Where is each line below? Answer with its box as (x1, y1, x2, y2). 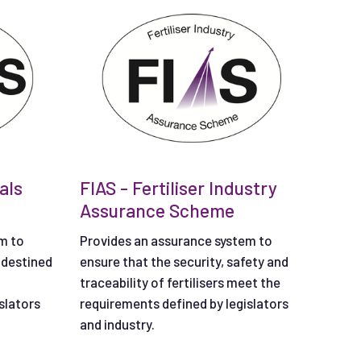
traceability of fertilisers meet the (79, 273, 280, 290)
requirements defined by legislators (79, 294, 288, 311)
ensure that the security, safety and (79, 252, 288, 269)
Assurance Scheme (79, 198, 234, 222)
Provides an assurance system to (79, 231, 272, 248)
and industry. (79, 315, 155, 332)
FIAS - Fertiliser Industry (79, 176, 277, 199)
